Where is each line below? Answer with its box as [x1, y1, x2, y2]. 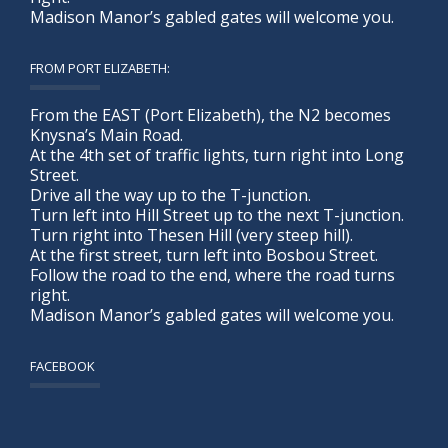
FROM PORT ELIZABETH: [30, 58, 170, 77]
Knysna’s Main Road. [30, 123, 183, 146]
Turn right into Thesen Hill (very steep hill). [30, 223, 353, 246]
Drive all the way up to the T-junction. [30, 183, 311, 206]
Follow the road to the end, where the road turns [30, 263, 395, 286]
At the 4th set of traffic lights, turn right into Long [30, 143, 404, 166]
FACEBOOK [30, 356, 95, 375]
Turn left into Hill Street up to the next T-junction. [30, 203, 404, 226]
